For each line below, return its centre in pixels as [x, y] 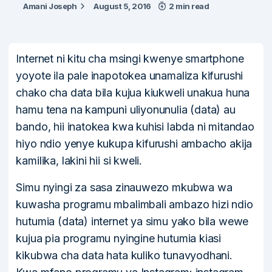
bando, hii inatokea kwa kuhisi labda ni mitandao [135, 127]
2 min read [189, 6]
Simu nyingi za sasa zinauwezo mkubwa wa [124, 188]
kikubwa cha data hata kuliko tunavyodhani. [124, 256]
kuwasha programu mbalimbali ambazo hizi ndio [134, 205]
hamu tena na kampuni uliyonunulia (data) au [126, 110]
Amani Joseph [50, 6]
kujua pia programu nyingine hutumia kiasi [119, 239]
